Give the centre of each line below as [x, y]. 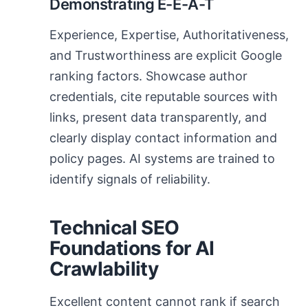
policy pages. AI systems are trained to [162, 158]
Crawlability [104, 269]
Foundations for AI [132, 248]
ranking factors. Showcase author [148, 76]
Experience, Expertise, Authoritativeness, [169, 35]
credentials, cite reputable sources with [164, 97]
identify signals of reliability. [130, 179]
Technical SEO [114, 228]
